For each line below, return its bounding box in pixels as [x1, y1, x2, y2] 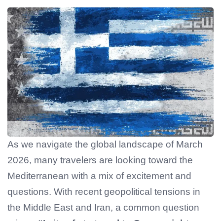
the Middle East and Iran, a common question [7, 202, 199, 213]
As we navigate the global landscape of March [7, 139, 203, 149]
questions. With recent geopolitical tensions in [7, 186, 200, 197]
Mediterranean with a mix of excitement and [7, 170, 191, 181]
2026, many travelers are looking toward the [7, 154, 193, 165]
